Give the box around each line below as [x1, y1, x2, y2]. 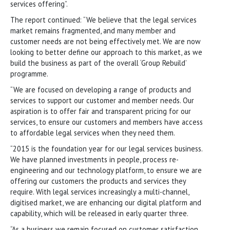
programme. [10, 68, 48, 79]
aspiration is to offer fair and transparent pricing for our [10, 106, 191, 116]
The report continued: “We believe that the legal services [10, 14, 197, 25]
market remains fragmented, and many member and [10, 25, 176, 35]
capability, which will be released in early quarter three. [10, 208, 188, 218]
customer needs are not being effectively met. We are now [10, 36, 201, 46]
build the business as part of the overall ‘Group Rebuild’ [10, 57, 186, 68]
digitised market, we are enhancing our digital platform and [10, 197, 201, 207]
